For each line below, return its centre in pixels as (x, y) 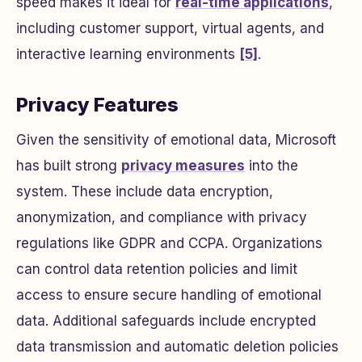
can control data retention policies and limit (157, 269)
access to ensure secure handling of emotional (169, 295)
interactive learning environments (128, 54)
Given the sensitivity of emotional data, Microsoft (176, 139)
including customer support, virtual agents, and (170, 28)
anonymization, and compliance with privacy (162, 217)
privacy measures (183, 165)
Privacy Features (97, 104)
